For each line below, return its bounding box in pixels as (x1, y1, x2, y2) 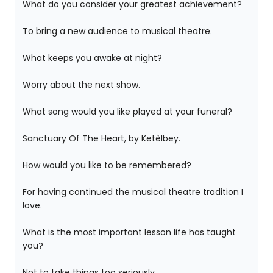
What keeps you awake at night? (23, 52, 162, 64)
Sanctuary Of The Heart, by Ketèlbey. (23, 132, 180, 144)
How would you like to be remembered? (23, 159, 191, 171)
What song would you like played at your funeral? (23, 105, 232, 118)
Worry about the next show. (23, 79, 140, 91)
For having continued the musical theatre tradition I (23, 186, 243, 198)
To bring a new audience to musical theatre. (23, 25, 212, 37)
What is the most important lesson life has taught (23, 226, 236, 238)
